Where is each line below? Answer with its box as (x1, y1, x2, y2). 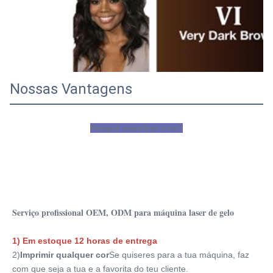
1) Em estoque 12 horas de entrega (12, 236, 157, 246)
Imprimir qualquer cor (20, 250, 109, 260)
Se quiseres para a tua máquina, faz (109, 250, 249, 260)
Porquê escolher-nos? (90, 123, 183, 133)
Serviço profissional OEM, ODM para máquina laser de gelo (12, 206, 234, 219)
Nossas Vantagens (10, 80, 132, 98)
